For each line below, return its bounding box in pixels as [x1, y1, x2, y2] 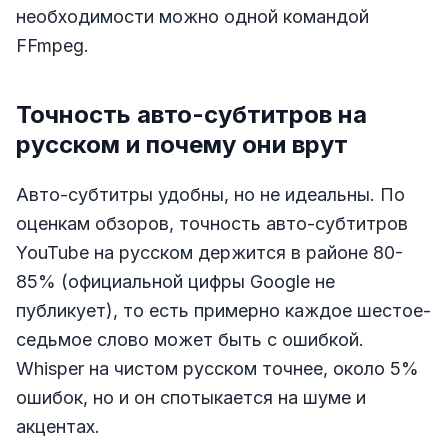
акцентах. [16, 416, 100, 438]
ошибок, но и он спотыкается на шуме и [16, 387, 366, 409]
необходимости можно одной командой [16, 6, 369, 28]
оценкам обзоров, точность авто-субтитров [16, 213, 408, 235]
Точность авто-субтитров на [16, 100, 367, 130]
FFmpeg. [16, 35, 89, 57]
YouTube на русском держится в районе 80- [16, 242, 403, 264]
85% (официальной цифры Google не [16, 271, 335, 293]
